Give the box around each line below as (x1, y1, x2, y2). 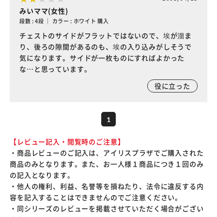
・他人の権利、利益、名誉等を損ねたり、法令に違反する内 (10, 181, 204, 191)
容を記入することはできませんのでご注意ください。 (10, 192, 183, 202)
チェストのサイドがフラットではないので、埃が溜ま (19, 31, 192, 40)
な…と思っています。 (19, 64, 92, 74)
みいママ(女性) (19, 6, 68, 15)
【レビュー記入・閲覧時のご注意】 (10, 137, 125, 146)
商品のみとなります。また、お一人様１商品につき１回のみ (10, 159, 204, 169)
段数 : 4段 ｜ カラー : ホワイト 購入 (19, 17, 109, 25)
